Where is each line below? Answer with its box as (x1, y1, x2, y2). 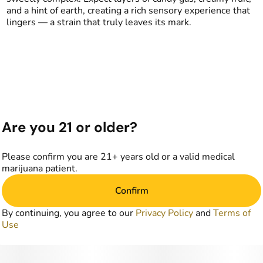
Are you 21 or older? (2, 118, 137, 136)
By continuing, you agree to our (2, 207, 136, 220)
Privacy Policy (136, 207, 193, 220)
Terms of (213, 207, 251, 220)
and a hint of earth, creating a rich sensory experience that (6, 4, 250, 17)
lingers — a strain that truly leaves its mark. (6, 16, 191, 29)
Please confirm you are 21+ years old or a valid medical (2, 150, 235, 163)
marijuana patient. (2, 162, 77, 175)
